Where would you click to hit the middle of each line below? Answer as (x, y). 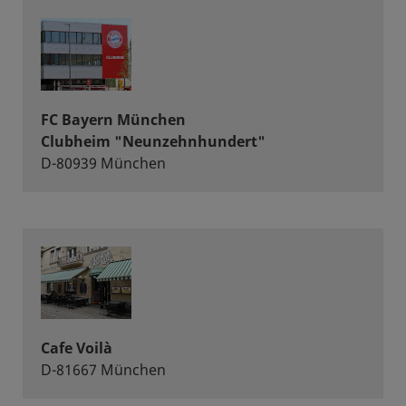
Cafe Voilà (77, 348)
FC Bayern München (113, 120)
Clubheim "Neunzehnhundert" (153, 141)
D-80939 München (103, 163)
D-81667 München (103, 370)
